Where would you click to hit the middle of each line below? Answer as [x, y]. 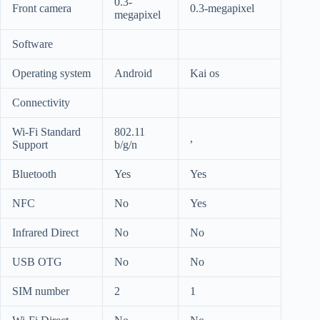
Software [32, 44]
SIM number [41, 291]
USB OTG [37, 262]
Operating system [51, 74]
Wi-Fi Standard [46, 132]
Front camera [42, 9]
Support [30, 145]
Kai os [205, 74]
